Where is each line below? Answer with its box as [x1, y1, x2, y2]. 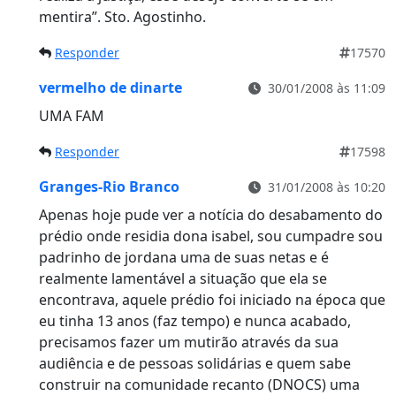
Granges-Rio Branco [39, 177, 179, 197]
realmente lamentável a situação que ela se [39, 269, 327, 289]
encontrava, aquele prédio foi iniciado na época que [39, 290, 385, 310]
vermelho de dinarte [39, 78, 182, 98]
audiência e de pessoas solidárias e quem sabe [39, 354, 351, 374]
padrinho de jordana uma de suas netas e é [39, 247, 329, 268]
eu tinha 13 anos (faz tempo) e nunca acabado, [39, 311, 351, 331]
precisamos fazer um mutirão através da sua [39, 332, 339, 353]
